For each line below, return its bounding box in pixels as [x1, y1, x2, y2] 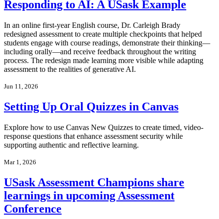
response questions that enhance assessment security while [4, 132, 183, 141]
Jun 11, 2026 [4, 83, 38, 90]
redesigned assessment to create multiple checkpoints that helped [4, 30, 202, 39]
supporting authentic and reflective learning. [4, 141, 139, 150]
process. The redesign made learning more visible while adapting [4, 56, 203, 65]
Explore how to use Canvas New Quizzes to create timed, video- [4, 123, 203, 132]
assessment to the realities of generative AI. [4, 65, 136, 74]
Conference [4, 202, 62, 216]
